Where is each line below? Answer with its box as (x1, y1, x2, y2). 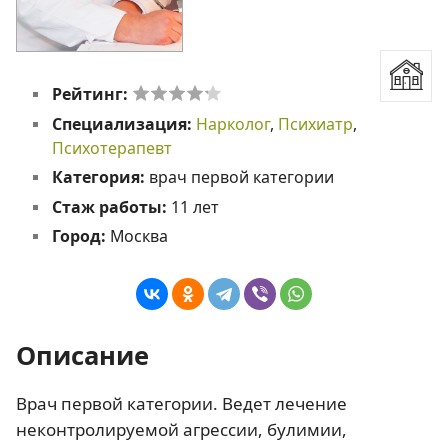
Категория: (51, 166, 149, 189)
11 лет (170, 195, 219, 218)
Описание (16, 338, 149, 372)
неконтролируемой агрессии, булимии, (16, 418, 347, 441)
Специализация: (51, 112, 196, 135)
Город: (51, 225, 110, 248)
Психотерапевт (51, 136, 172, 159)
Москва (109, 225, 168, 248)
